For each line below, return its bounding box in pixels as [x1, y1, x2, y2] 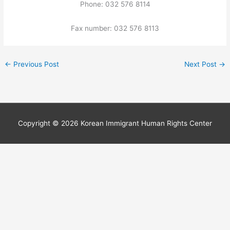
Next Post [184, 60, 219, 69]
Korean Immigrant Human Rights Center [81, 119, 212, 128]
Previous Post [11, 60, 60, 69]
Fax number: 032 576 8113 [71, 24, 159, 33]
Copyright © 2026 [18, 119, 81, 128]
